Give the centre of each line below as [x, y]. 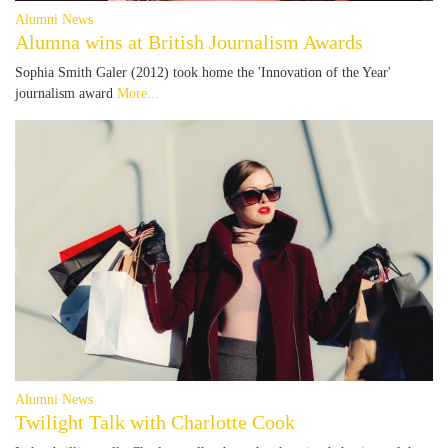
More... [138, 92]
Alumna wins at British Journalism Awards [189, 41]
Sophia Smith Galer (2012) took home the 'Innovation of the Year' [203, 71]
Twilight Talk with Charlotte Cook [155, 421]
